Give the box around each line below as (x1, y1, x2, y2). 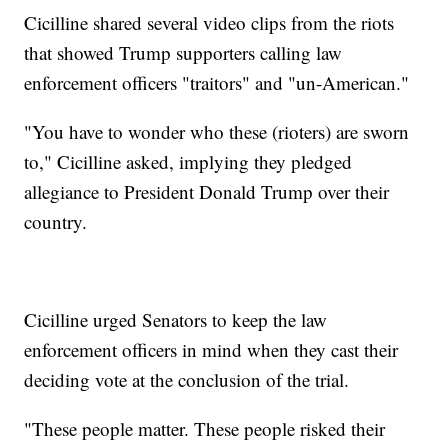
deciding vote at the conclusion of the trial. (24, 366, 350, 392)
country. (24, 208, 88, 234)
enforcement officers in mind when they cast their (24, 336, 399, 362)
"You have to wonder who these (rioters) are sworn (24, 118, 410, 144)
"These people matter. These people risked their (24, 415, 386, 441)
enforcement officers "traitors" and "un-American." (24, 69, 410, 95)
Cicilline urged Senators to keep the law (24, 306, 328, 332)
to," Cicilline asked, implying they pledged (24, 148, 353, 174)
